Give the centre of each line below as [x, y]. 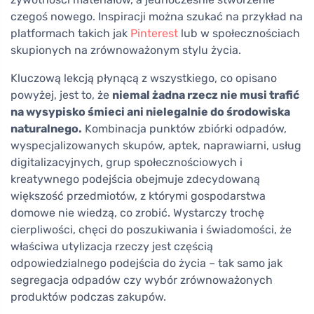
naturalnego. [46, 129]
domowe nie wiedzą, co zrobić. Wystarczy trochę [137, 213]
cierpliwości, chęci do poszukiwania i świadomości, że [151, 230]
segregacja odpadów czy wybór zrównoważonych [142, 280]
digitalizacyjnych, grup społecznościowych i [127, 162]
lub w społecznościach [239, 33]
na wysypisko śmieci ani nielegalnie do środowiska [150, 112]
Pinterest [154, 33]
